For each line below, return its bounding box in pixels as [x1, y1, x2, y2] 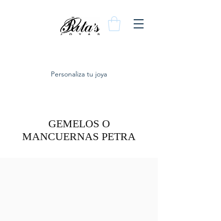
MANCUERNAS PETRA [22, 130, 136, 143]
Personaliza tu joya [51, 69, 107, 78]
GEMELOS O [48, 117, 110, 130]
